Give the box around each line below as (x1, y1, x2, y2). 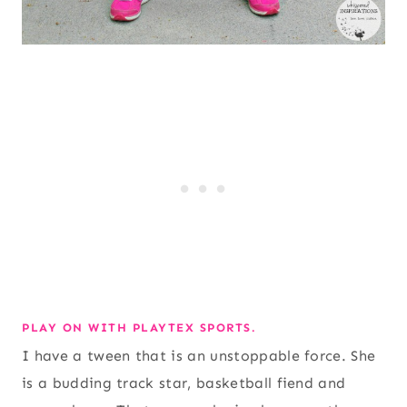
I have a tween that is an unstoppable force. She (22, 346, 376, 364)
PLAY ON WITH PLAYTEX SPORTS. (22, 321, 256, 335)
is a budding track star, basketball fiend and (22, 373, 346, 392)
